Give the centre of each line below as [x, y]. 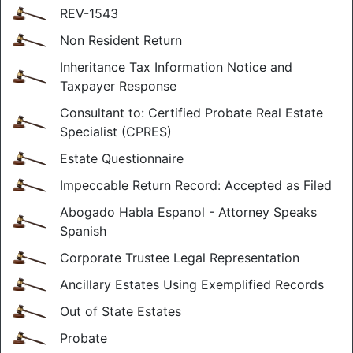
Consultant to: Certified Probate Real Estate [191, 113]
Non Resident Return [121, 40]
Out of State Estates [121, 311]
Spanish [83, 231]
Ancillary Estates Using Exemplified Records [192, 284]
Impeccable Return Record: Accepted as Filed [196, 185]
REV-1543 [89, 13]
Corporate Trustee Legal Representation [180, 258]
